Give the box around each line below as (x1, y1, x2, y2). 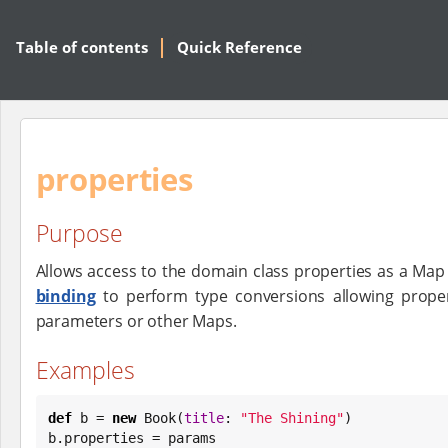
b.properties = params (47, 429, 216, 446)
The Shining (247, 409, 336, 426)
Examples (35, 353, 135, 386)
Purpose (35, 217, 123, 250)
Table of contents (16, 37, 148, 58)
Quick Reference (177, 37, 302, 58)
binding (35, 284, 96, 307)
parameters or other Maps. (35, 309, 237, 332)
